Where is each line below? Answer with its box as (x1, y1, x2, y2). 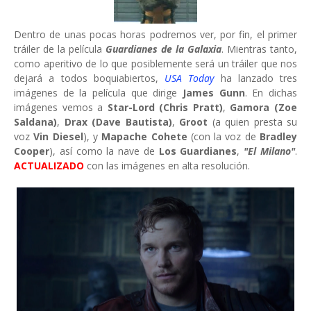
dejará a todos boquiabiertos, (14, 72, 165, 85)
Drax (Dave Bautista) (64, 115, 172, 128)
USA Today (165, 72, 215, 85)
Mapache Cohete (101, 130, 191, 143)
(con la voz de (190, 130, 260, 143)
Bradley (260, 130, 298, 143)
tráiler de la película (14, 42, 106, 56)
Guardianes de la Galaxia (106, 42, 221, 56)
